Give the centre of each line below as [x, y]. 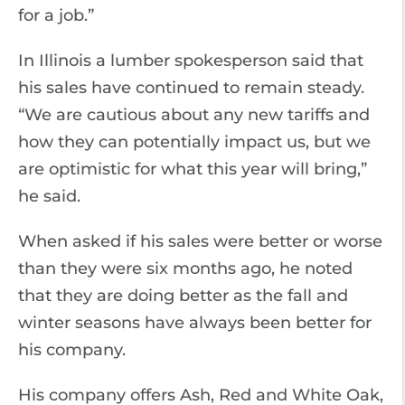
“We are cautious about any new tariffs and [194, 115]
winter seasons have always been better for [195, 323]
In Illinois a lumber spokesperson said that [191, 61]
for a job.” [56, 15]
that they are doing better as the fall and [183, 296]
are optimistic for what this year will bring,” [193, 169]
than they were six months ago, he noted [185, 268]
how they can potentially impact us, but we [194, 142]
